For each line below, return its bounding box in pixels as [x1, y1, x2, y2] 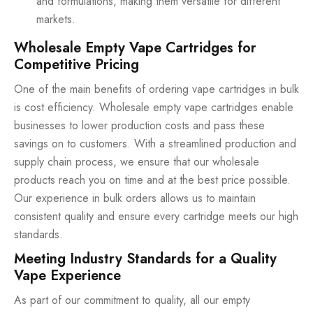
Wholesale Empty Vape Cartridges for [14, 38, 256, 59]
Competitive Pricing [14, 54, 139, 75]
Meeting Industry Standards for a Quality [14, 249, 277, 270]
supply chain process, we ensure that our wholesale [14, 154, 259, 170]
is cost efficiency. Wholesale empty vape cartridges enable [14, 99, 293, 116]
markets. [36, 11, 75, 28]
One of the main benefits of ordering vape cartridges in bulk [14, 81, 299, 98]
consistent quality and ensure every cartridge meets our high [14, 208, 298, 225]
